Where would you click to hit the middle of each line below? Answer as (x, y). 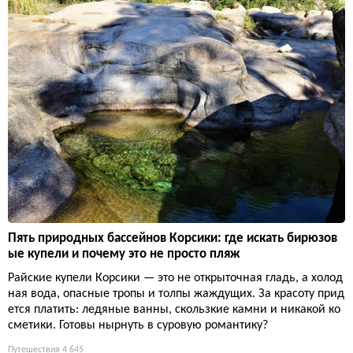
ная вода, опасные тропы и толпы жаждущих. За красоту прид (176, 294)
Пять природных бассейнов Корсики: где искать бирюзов (173, 239)
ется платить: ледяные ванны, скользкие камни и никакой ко (174, 310)
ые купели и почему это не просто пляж (124, 255)
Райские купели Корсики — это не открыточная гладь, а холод (175, 279)
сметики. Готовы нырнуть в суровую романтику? (138, 326)
